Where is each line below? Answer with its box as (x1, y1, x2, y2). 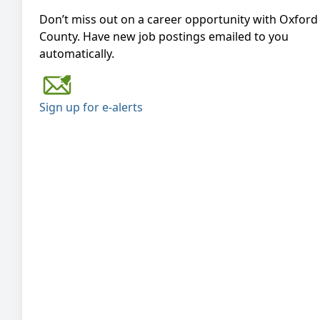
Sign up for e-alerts (39, 99, 143, 115)
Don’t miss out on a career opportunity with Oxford (39, 11, 318, 27)
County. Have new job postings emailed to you (39, 29, 289, 44)
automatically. (39, 46, 114, 61)
